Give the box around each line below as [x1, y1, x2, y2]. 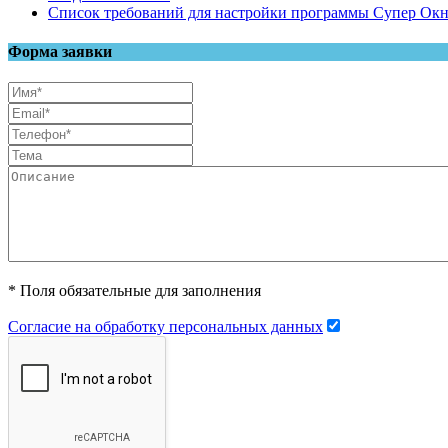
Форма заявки [8, 42, 112, 60]
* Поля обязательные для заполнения [8, 282, 261, 300]
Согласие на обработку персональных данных [8, 318, 323, 336]
